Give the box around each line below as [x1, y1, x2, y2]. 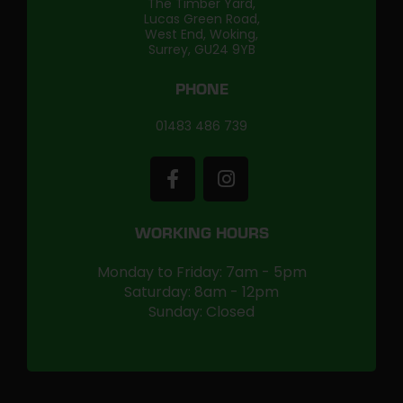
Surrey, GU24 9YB [148, 40, 255, 58]
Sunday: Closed [148, 301, 255, 322]
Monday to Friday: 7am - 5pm [96, 262, 307, 282]
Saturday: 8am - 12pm [124, 282, 279, 302]
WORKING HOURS [134, 228, 269, 244]
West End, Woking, [145, 25, 258, 43]
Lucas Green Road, [143, 10, 260, 28]
